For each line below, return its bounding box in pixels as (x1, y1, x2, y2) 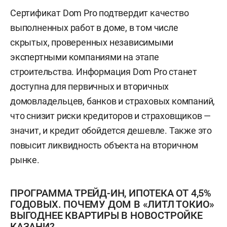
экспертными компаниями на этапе (10, 51, 159, 62)
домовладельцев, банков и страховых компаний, (10, 95, 215, 106)
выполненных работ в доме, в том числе (10, 22, 178, 33)
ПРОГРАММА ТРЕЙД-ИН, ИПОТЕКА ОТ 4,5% (10, 186, 211, 199)
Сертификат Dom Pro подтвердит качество (10, 7, 189, 18)
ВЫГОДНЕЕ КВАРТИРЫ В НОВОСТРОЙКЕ (10, 209, 203, 221)
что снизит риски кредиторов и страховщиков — (10, 110, 211, 121)
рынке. (10, 154, 40, 165)
